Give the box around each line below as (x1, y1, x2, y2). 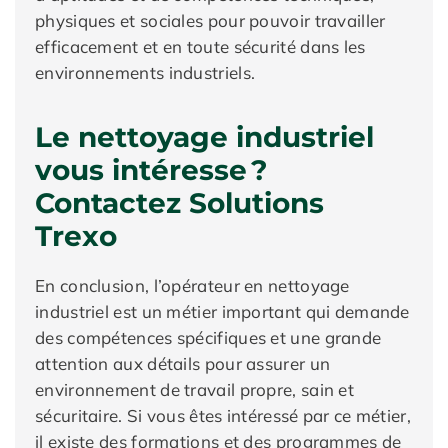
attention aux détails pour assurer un (35, 353, 331, 374)
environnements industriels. (35, 62, 256, 83)
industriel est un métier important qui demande (35, 301, 410, 322)
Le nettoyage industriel (35, 120, 374, 154)
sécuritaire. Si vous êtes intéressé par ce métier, (35, 405, 411, 426)
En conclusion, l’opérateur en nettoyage (35, 275, 350, 296)
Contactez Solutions (35, 186, 324, 220)
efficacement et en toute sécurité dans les (35, 36, 366, 57)
